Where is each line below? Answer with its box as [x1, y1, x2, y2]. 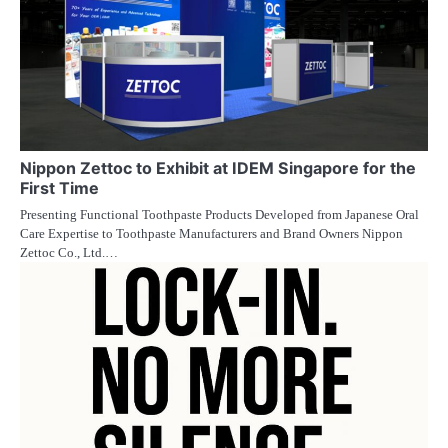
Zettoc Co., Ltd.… [20, 245, 118, 261]
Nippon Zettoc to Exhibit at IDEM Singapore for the [20, 158, 416, 179]
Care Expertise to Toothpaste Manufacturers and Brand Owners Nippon [20, 226, 403, 242]
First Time [20, 178, 99, 199]
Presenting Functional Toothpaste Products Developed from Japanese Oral [20, 207, 419, 223]
